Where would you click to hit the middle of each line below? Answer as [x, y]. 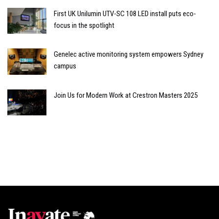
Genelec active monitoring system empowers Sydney [129, 55]
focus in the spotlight [84, 25]
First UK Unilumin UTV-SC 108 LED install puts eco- [125, 13]
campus [65, 66]
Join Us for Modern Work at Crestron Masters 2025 [126, 95]
